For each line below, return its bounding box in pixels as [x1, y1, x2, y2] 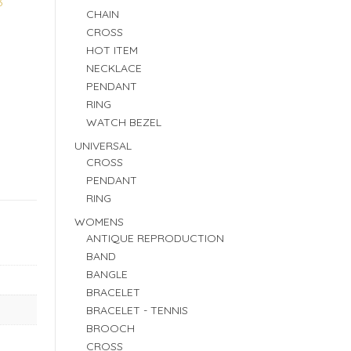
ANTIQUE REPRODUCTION [85, 231, 224, 245]
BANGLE [85, 267, 128, 281]
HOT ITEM [85, 43, 138, 57]
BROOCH [85, 321, 135, 335]
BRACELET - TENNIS [85, 303, 188, 317]
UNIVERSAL [74, 139, 132, 153]
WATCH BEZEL [85, 115, 161, 129]
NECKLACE [85, 61, 142, 75]
